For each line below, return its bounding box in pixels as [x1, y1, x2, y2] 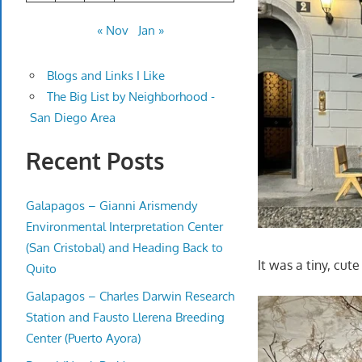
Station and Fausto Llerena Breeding [26, 309, 225, 325]
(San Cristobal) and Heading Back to [26, 239, 223, 255]
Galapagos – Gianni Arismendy [26, 197, 197, 213]
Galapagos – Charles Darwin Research [26, 288, 234, 304]
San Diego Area [29, 110, 116, 126]
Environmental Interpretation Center [26, 218, 223, 234]
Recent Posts [26, 146, 164, 176]
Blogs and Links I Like [46, 68, 165, 84]
